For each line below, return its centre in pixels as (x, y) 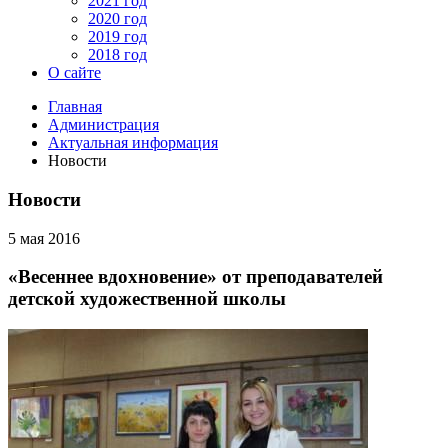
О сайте (74, 73)
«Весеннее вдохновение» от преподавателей (195, 277)
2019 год (117, 37)
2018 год (117, 55)
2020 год (117, 19)
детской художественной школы (147, 299)
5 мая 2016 (44, 238)
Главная (75, 107)
